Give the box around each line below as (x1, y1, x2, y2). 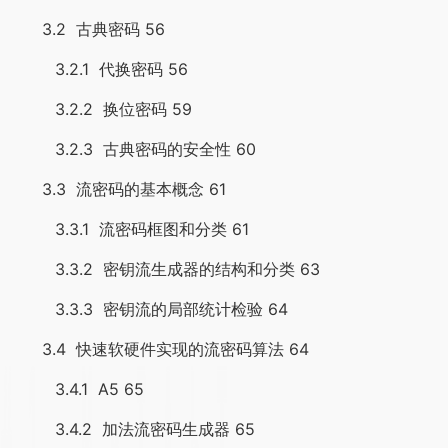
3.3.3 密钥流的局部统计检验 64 (10, 299, 288, 319)
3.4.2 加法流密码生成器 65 (10, 419, 255, 439)
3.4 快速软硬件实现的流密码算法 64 (10, 339, 309, 359)
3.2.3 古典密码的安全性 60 (10, 139, 256, 159)
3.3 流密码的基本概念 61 (10, 179, 226, 199)
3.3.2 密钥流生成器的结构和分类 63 (10, 259, 320, 279)
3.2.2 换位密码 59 (10, 99, 192, 119)
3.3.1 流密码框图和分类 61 (10, 219, 249, 239)
